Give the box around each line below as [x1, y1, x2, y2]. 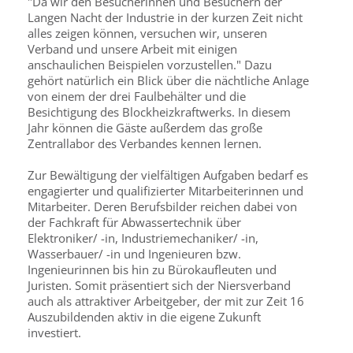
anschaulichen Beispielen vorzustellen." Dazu [28, 57, 272, 72]
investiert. [28, 325, 81, 340]
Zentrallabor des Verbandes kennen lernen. [28, 136, 262, 151]
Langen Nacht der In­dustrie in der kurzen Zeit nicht [28, 9, 303, 25]
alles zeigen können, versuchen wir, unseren [28, 25, 267, 41]
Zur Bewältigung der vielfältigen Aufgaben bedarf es [28, 167, 308, 183]
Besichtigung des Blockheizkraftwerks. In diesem [28, 104, 291, 120]
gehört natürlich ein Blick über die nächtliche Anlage [28, 72, 309, 88]
